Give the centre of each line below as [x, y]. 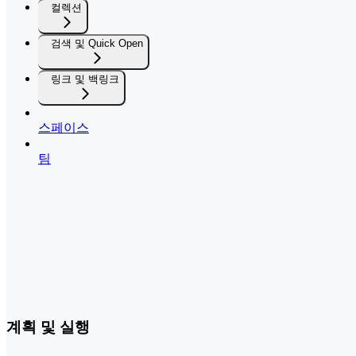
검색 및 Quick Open [97, 43]
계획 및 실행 [48, 327]
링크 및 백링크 [85, 79]
